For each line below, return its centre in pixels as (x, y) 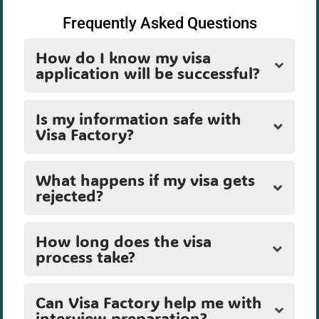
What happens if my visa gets (145, 180)
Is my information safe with (138, 119)
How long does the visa (124, 241)
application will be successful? (148, 73)
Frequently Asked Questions (159, 23)
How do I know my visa (123, 58)
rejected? (69, 196)
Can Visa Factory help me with (149, 303)
